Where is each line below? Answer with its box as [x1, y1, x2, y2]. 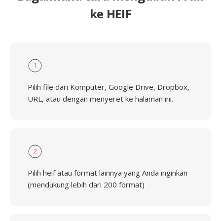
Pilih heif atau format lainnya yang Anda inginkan [28, 168, 187, 178]
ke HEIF [89, 5, 132, 22]
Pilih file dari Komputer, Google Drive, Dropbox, [28, 82, 189, 92]
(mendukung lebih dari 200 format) [28, 180, 145, 189]
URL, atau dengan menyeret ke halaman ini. [28, 94, 173, 104]
